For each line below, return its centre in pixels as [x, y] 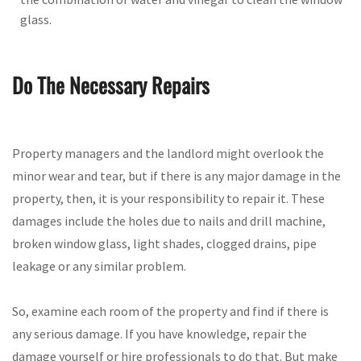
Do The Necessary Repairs [111, 85]
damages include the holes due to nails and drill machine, [169, 220]
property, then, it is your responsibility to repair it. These [168, 198]
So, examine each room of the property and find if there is [170, 311]
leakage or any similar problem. [99, 266]
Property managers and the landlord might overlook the [168, 153]
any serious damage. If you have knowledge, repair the [160, 333]
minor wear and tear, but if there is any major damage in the [176, 175]
